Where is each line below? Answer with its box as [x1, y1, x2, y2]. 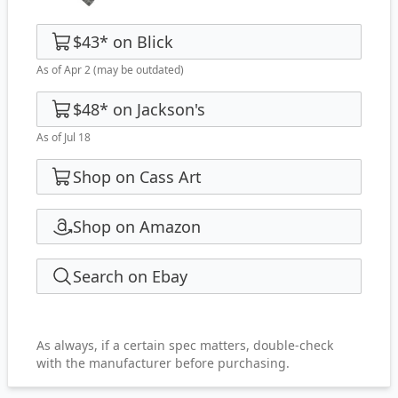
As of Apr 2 [36, 62, 91, 77]
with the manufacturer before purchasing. [36, 354, 290, 371]
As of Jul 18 [36, 130, 91, 145]
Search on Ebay [73, 266, 187, 287]
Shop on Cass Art [73, 166, 202, 187]
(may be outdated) [91, 62, 184, 77]
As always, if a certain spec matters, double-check [36, 337, 333, 354]
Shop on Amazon [73, 216, 201, 237]
